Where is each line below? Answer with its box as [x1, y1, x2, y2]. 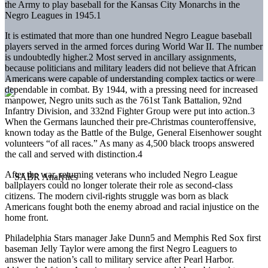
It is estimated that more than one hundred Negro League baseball [5, 30, 252, 41]
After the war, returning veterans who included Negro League [5, 169, 237, 179]
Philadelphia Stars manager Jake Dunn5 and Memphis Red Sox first [5, 232, 261, 243]
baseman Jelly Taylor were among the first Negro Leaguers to [5, 243, 237, 254]
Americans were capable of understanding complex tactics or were [5, 73, 255, 84]
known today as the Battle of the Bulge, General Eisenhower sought [5, 127, 261, 138]
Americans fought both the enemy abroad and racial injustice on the [5, 201, 259, 212]
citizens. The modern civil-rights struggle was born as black [5, 190, 229, 201]
